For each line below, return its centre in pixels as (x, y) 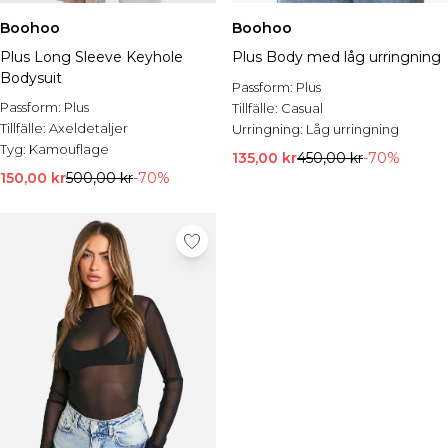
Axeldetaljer (88, 128)
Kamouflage (69, 149)
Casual (302, 108)
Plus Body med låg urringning (336, 57)
